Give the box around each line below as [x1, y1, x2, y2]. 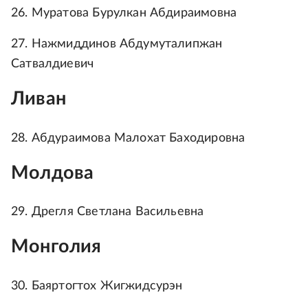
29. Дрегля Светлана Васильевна [11, 206, 204, 219]
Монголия [11, 237, 102, 256]
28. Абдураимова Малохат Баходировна [11, 131, 245, 144]
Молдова [11, 163, 94, 182]
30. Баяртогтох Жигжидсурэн [11, 279, 183, 292]
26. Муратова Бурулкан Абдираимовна [11, 7, 237, 20]
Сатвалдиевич [11, 58, 94, 71]
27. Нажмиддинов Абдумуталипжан [11, 38, 223, 51]
